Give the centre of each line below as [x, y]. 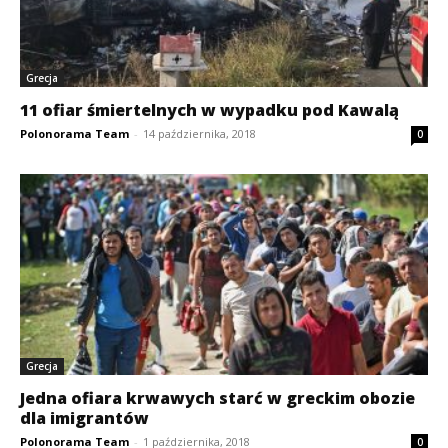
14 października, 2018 [199, 133]
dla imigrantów [84, 418]
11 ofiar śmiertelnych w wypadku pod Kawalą [209, 109]
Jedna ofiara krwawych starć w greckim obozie [217, 398]
